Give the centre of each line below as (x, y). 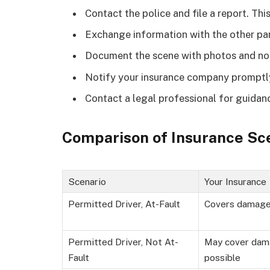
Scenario (87, 181)
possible (222, 257)
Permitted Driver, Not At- (123, 241)
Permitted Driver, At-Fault (124, 203)
